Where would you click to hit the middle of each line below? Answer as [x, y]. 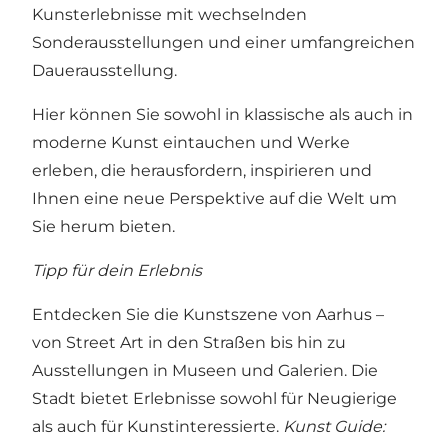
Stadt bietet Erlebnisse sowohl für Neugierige [214, 398]
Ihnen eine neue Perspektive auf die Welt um [214, 198]
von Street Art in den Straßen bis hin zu [189, 342]
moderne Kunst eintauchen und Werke [191, 142]
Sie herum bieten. [103, 226]
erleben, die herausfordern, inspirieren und [202, 170]
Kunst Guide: [334, 426]
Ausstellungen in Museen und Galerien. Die [205, 370]
